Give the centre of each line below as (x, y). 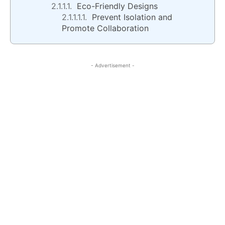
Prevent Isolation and (132, 17)
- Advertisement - (113, 66)
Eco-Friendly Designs (117, 6)
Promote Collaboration (105, 28)
